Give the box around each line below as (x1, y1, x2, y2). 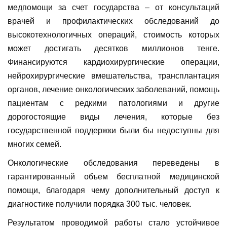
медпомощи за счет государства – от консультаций (8, 3, 219, 12)
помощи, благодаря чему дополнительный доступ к (8, 186, 219, 195)
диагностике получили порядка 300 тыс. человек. (8, 200, 192, 209)
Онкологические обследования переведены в (8, 159, 219, 168)
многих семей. (8, 140, 61, 149)
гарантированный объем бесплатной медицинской (8, 172, 219, 181)
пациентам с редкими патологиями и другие (8, 99, 219, 108)
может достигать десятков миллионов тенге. (8, 44, 219, 53)
